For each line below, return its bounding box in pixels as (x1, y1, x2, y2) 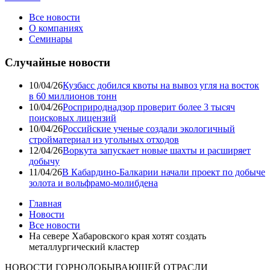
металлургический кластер (29, 242, 139, 253)
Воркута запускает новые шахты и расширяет (63, 145, 251, 156)
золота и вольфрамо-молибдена (29, 178, 158, 189)
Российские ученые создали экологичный (63, 124, 235, 134)
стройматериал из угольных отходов (29, 134, 179, 145)
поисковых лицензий (29, 113, 116, 124)
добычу (29, 156, 60, 167)
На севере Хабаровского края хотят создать (29, 231, 206, 242)
